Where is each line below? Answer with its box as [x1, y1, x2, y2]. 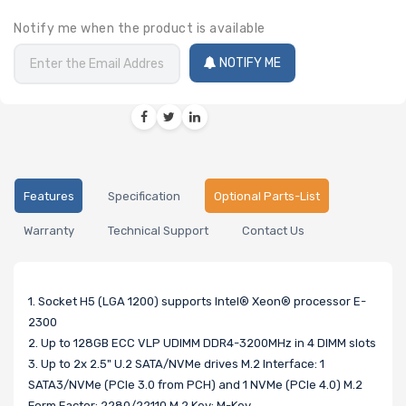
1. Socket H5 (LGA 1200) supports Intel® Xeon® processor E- [28, 294, 366, 308]
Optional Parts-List [213, 188, 320, 203]
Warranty [23, 224, 74, 238]
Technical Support [107, 224, 208, 238]
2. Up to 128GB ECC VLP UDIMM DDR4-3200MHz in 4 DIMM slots [28, 335, 376, 350]
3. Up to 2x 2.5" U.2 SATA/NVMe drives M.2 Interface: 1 [28, 356, 324, 371]
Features [23, 188, 74, 203]
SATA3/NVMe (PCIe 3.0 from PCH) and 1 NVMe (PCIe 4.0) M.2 [28, 377, 362, 391]
